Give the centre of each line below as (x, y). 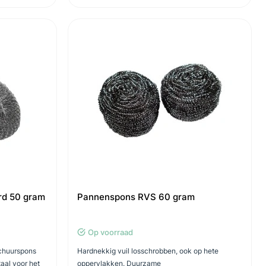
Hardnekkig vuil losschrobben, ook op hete (148, 251)
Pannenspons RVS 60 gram (136, 197)
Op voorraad (110, 232)
